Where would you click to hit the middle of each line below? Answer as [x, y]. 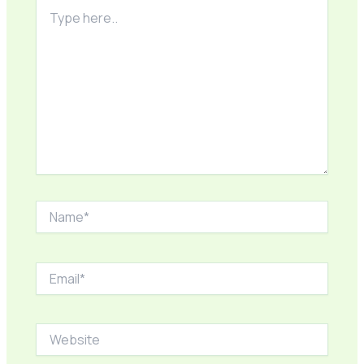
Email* [52, 269]
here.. [50, 21]
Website [58, 331]
